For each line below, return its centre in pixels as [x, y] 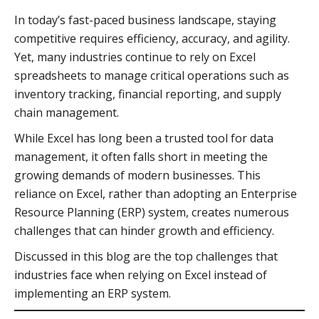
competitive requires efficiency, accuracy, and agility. [152, 38]
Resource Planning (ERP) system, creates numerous [152, 212]
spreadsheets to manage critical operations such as [152, 75]
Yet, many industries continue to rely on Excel [135, 57]
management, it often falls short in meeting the [141, 157]
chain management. [67, 113]
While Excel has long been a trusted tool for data [144, 138]
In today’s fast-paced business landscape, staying [145, 20]
